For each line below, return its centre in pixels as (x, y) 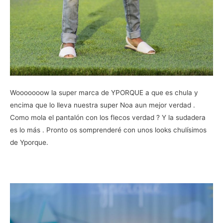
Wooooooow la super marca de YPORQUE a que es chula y (104, 92)
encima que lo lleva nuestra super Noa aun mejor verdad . (103, 105)
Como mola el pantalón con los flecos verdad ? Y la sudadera (108, 117)
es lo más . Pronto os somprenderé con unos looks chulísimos (108, 130)
